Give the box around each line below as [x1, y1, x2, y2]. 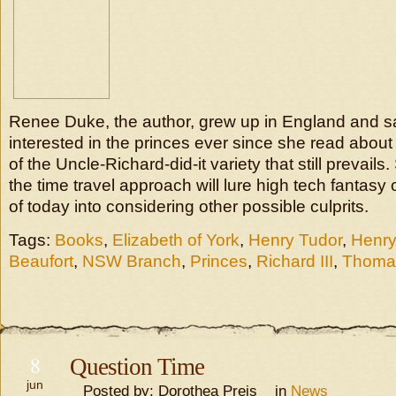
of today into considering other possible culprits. [9, 197, 369, 216]
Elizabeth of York [112, 231, 240, 249]
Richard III [256, 252, 333, 270]
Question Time [70, 354, 204, 380]
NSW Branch [82, 252, 181, 270]
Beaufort [9, 252, 73, 270]
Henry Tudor [248, 231, 342, 249]
